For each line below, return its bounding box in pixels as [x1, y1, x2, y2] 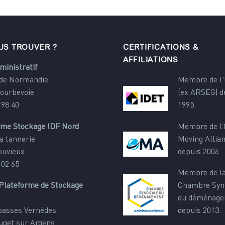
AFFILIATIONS [123, 54, 178, 64]
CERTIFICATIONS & [123, 42, 198, 52]
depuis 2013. [178, 207, 221, 215]
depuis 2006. [178, 148, 221, 156]
